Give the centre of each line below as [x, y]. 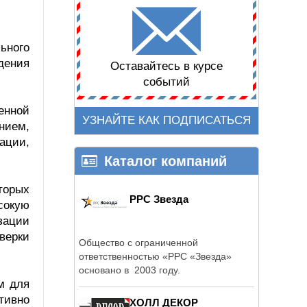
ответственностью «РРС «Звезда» [155, 256]
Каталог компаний [165, 161]
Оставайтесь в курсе [167, 66]
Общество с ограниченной [138, 242]
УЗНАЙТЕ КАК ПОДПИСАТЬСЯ [167, 121]
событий [167, 82]
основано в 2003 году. [130, 270]
